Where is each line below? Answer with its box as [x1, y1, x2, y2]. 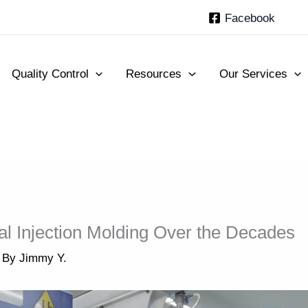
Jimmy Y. [19, 251, 67, 265]
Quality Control [12, 67, 89, 80]
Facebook [225, 11, 276, 25]
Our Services [219, 67, 287, 80]
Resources [126, 67, 182, 80]
